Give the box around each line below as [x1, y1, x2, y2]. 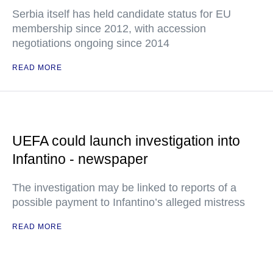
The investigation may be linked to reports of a [12, 182, 236, 194]
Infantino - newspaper [12, 151, 148, 168]
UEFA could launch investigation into [12, 133, 240, 149]
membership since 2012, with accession [12, 23, 206, 35]
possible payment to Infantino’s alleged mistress [12, 196, 245, 209]
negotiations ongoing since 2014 [12, 37, 169, 50]
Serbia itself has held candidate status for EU [12, 8, 231, 21]
